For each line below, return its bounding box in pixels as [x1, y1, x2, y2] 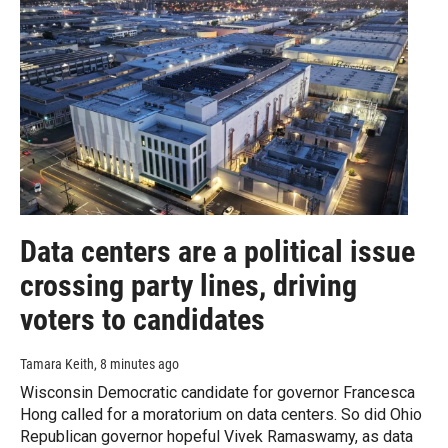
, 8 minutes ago [94, 356, 179, 373]
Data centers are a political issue [20, 234, 415, 270]
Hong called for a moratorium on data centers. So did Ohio [20, 405, 422, 425]
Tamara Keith [20, 356, 94, 373]
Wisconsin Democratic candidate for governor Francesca [20, 383, 415, 403]
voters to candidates [20, 302, 265, 338]
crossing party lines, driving [20, 268, 357, 304]
